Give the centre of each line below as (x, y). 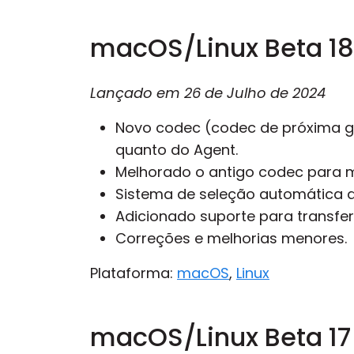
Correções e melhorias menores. (231, 238)
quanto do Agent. (177, 150)
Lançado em (137, 93)
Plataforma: (134, 273)
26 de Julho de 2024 (255, 93)
